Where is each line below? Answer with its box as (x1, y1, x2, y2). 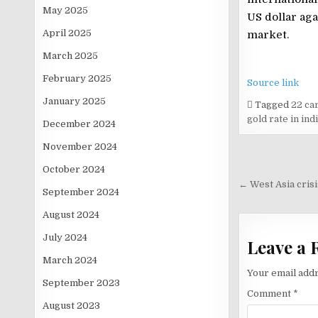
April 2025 (43, 28, 92, 38)
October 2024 (43, 164, 106, 175)
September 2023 (43, 278, 121, 288)
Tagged (252, 99, 291, 110)
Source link (246, 77, 299, 88)
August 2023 (43, 300, 101, 311)
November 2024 (43, 141, 118, 152)
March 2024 (43, 255, 98, 265)
